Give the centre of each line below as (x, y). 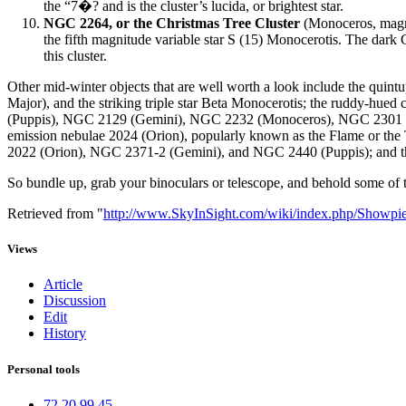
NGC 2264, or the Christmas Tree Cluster (172, 24)
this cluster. (75, 56)
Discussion (75, 301)
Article (63, 285)
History (65, 333)
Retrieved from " (55, 214)
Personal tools (43, 369)
